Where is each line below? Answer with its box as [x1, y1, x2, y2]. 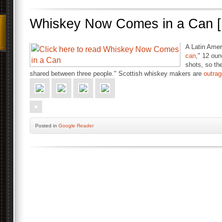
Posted [35, 123, 53, 128]
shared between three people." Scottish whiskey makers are [30, 70, 204, 77]
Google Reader [58, 123, 94, 128]
